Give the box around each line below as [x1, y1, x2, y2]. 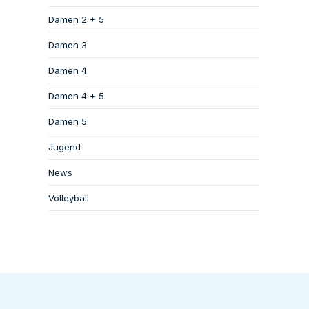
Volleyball [48, 192, 89, 203]
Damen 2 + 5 [48, 14, 104, 25]
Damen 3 [48, 39, 87, 50]
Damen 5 [48, 116, 87, 127]
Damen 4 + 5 [48, 90, 104, 101]
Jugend [48, 141, 81, 152]
